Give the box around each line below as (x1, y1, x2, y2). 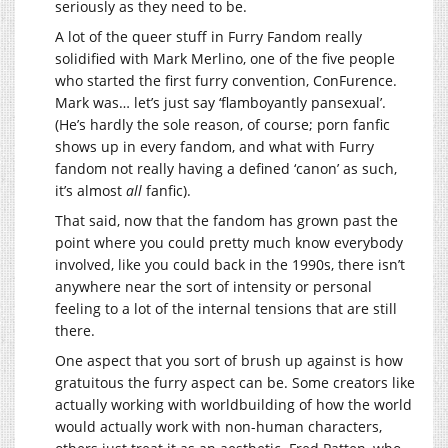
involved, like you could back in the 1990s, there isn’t (55, 254, 405, 274)
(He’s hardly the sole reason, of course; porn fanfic (55, 114, 390, 134)
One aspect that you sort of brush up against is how (55, 350, 403, 370)
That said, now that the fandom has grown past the (55, 210, 398, 230)
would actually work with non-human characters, (55, 416, 382, 436)
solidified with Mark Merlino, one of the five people (55, 48, 395, 68)
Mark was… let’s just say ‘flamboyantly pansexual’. (55, 92, 386, 112)
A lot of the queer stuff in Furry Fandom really (55, 26, 362, 46)
